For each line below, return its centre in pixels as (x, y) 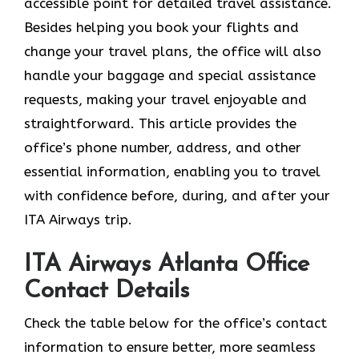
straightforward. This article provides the (160, 123)
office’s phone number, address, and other (163, 147)
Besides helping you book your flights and (161, 27)
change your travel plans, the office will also (173, 51)
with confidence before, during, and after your (177, 195)
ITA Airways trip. (78, 219)
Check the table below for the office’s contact (175, 323)
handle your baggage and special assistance (170, 75)
